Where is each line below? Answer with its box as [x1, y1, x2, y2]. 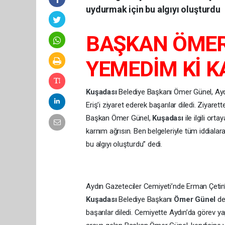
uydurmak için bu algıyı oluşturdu [86, 4, 220, 15]
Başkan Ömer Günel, [86, 114, 153, 123]
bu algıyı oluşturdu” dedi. [86, 140, 164, 149]
